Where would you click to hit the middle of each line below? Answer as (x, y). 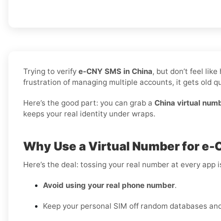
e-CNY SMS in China (115, 72)
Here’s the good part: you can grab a (89, 103)
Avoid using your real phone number (109, 185)
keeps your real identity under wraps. (89, 114)
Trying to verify (51, 72)
